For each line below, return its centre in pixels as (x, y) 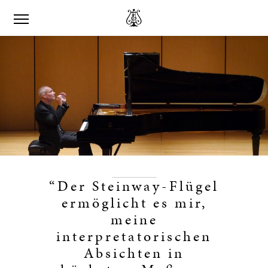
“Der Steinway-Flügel (134, 186)
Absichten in (134, 253)
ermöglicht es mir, (134, 203)
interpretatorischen (134, 236)
